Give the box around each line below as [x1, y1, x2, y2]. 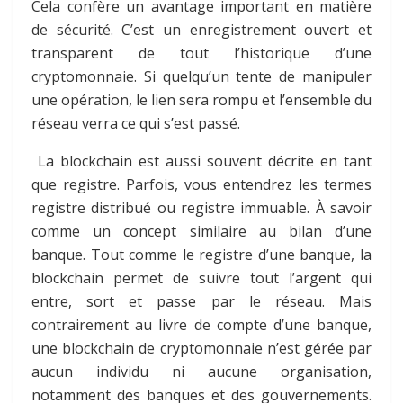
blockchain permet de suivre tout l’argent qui [31, 267, 372, 288]
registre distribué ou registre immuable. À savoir [31, 197, 372, 218]
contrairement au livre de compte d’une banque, [31, 314, 372, 335]
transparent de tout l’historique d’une [31, 42, 372, 63]
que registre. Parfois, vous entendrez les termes [31, 174, 372, 194]
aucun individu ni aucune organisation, [31, 361, 372, 381]
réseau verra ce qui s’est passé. [31, 112, 240, 133]
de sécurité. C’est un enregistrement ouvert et [31, 19, 372, 40]
